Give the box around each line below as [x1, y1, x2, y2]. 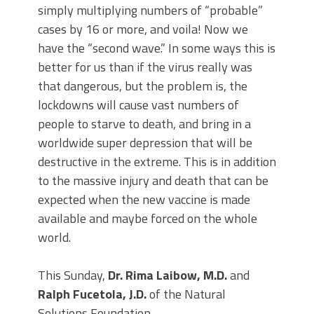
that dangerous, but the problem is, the [38, 76, 247, 96]
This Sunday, [38, 266, 108, 285]
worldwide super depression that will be [38, 133, 252, 153]
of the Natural [146, 285, 226, 304]
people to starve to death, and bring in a [38, 114, 251, 134]
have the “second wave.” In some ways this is [38, 39, 275, 58]
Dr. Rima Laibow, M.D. [108, 266, 227, 285]
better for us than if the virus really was [38, 57, 252, 77]
